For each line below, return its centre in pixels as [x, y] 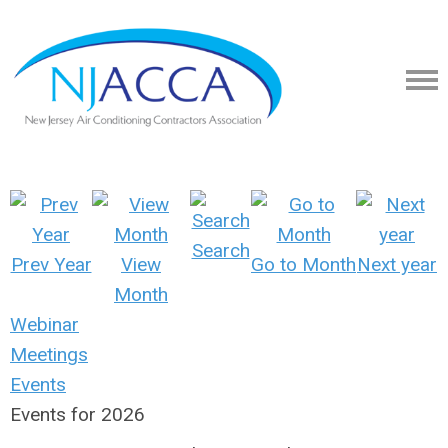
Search [220, 250]
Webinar [44, 324]
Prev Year [51, 264]
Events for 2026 [77, 414]
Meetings [49, 354]
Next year [397, 264]
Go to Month [303, 264]
